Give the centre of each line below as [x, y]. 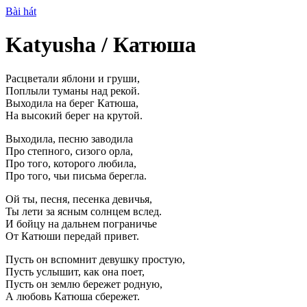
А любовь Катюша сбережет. [73, 296]
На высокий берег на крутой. [74, 115]
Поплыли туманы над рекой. [73, 90]
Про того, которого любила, [71, 163]
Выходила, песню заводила [69, 138]
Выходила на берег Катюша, [72, 103]
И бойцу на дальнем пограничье [81, 223]
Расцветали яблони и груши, [73, 78]
